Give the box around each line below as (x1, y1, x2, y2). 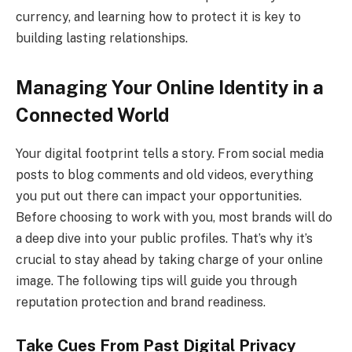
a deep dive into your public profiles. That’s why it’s (16, 230, 313, 246)
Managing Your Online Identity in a (16, 75, 324, 98)
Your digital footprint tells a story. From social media (16, 145, 324, 161)
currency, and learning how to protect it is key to (16, 9, 301, 24)
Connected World (16, 103, 169, 126)
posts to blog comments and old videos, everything (16, 167, 313, 182)
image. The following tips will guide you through (16, 273, 297, 288)
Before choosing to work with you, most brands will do (16, 209, 332, 225)
